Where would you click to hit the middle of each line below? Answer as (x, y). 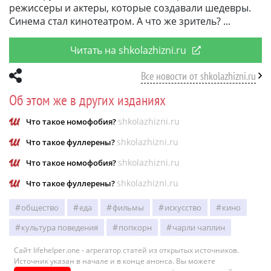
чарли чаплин (199, 227)
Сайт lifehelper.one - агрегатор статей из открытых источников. (126, 250)
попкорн (135, 227)
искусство (183, 207)
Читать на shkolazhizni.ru (128, 50)
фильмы (128, 207)
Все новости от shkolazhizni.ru (198, 76)
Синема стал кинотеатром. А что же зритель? (115, 21)
